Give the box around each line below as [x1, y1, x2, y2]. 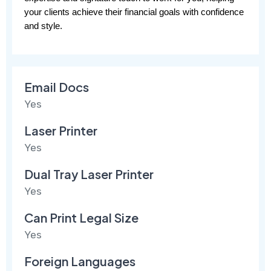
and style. [24, 21, 63, 31]
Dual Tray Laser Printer [24, 166, 154, 182]
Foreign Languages [24, 253, 136, 269]
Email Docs [24, 79, 90, 95]
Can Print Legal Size [24, 210, 139, 226]
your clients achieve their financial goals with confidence [24, 7, 244, 18]
